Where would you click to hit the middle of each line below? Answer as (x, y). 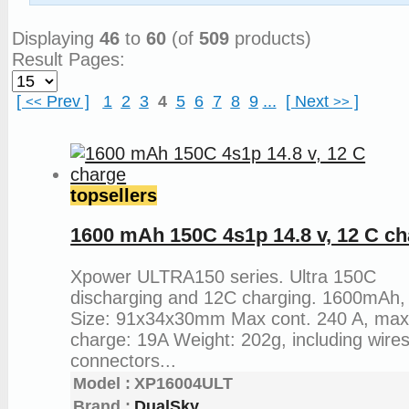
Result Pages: (68, 59)
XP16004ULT (184, 383)
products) (270, 38)
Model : (102, 383)
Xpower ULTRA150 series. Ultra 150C (224, 276)
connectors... (124, 360)
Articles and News (179, 14)
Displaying (55, 38)
